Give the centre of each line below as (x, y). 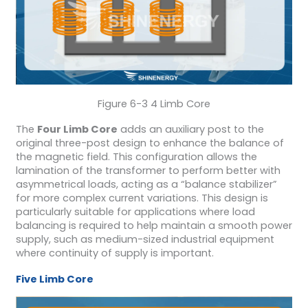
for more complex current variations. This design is (142, 198)
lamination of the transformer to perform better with (148, 171)
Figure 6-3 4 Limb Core (154, 103)
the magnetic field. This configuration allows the (136, 157)
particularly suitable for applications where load (135, 212)
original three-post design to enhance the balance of (150, 143)
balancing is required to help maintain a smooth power (154, 226)
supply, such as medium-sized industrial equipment (145, 240)
